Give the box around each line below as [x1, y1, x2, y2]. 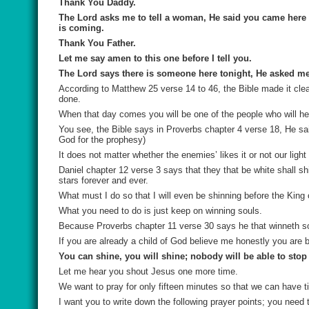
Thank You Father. [59, 38, 136, 48]
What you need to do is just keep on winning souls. [59, 206, 262, 216]
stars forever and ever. [59, 175, 148, 186]
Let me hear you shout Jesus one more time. [59, 266, 238, 277]
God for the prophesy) [59, 134, 146, 145]
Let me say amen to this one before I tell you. [59, 53, 252, 63]
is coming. [59, 23, 104, 33]
